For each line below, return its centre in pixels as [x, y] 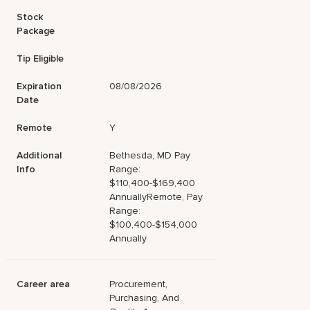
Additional [39, 155]
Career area [44, 284]
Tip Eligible [40, 58]
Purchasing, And [145, 298]
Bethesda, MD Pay [150, 155]
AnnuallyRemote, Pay [156, 197]
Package [36, 31]
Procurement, [139, 284]
